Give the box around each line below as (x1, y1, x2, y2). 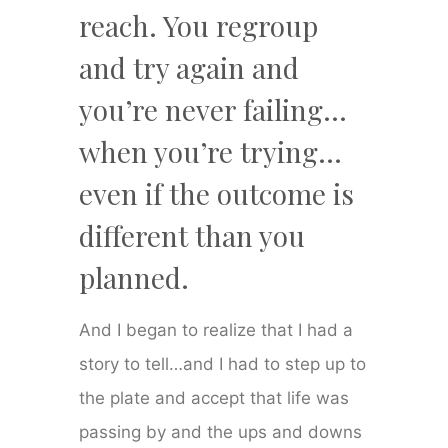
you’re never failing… (79, 91, 348, 129)
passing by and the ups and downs (79, 422, 363, 443)
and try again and (79, 49, 300, 87)
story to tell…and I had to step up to (79, 354, 367, 375)
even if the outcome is (79, 175, 355, 213)
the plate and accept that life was (79, 388, 350, 409)
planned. (79, 259, 190, 297)
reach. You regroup (79, 7, 319, 45)
